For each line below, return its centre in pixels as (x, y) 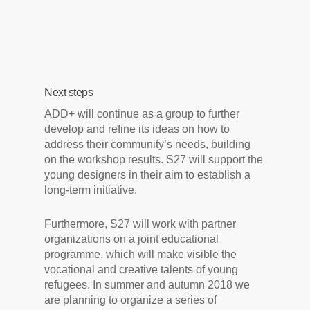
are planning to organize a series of (131, 300)
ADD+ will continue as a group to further (142, 114)
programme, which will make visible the (141, 254)
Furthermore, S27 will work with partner (140, 224)
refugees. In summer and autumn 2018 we (147, 285)
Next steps (69, 92)
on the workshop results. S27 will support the (154, 159)
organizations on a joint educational (132, 239)
